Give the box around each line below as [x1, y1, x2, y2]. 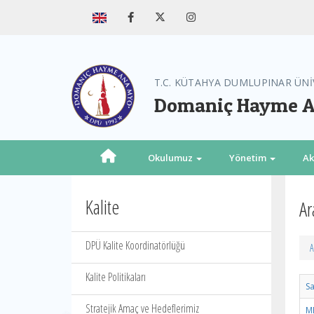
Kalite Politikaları [86, 269, 146, 285]
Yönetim [228, 151, 268, 164]
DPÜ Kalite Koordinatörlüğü [86, 238, 185, 253]
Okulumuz [147, 151, 195, 164]
